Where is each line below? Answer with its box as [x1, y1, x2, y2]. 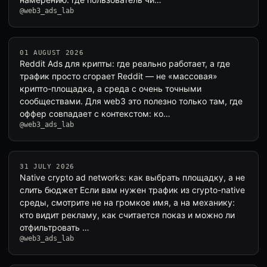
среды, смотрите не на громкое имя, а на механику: [20, 197, 235, 207]
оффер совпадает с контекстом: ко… [20, 108, 170, 119]
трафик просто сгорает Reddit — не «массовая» [20, 71, 218, 81]
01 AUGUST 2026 [20, 49, 84, 57]
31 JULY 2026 [20, 163, 74, 170]
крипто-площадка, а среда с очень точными [20, 83, 201, 94]
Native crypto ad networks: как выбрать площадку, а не [20, 172, 245, 182]
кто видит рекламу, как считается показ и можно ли [20, 210, 235, 220]
